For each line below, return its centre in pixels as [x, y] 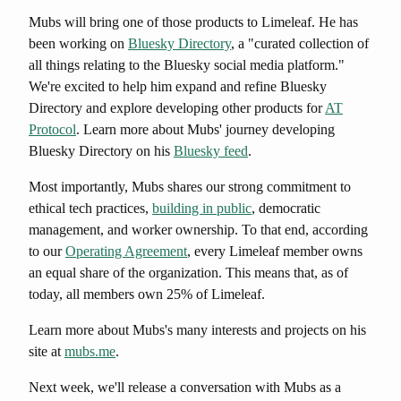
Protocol [52, 129]
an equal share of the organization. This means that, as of [188, 273]
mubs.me [90, 351]
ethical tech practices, [90, 208]
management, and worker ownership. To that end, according [198, 230]
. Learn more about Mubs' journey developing [205, 129]
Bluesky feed [211, 151]
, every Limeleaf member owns [275, 251]
